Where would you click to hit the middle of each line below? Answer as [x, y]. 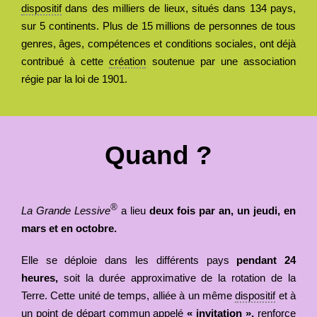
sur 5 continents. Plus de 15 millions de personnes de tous [158, 25]
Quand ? [158, 155]
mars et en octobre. [69, 228]
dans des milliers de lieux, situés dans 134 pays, [179, 8]
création [128, 61]
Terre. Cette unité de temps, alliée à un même [128, 295]
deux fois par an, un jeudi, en [223, 210]
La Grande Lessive [65, 210]
